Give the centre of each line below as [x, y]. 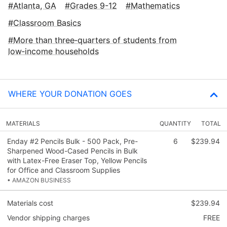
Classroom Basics [47, 23]
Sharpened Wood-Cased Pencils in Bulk [72, 151]
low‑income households [53, 51]
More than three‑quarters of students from [95, 40]
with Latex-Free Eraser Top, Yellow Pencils [77, 161]
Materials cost [30, 203]
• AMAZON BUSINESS [39, 180]
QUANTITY [175, 124]
